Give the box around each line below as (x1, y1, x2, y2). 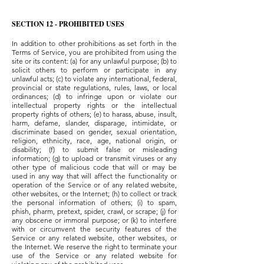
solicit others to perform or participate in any (12, 65, 177, 75)
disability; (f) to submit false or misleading (12, 145, 177, 154)
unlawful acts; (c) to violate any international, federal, (12, 74, 177, 84)
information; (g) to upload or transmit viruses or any (12, 154, 177, 163)
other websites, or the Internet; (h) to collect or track (12, 189, 177, 199)
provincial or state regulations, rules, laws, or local (12, 83, 177, 93)
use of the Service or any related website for (12, 251, 177, 260)
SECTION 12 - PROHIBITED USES (12, 19, 124, 29)
